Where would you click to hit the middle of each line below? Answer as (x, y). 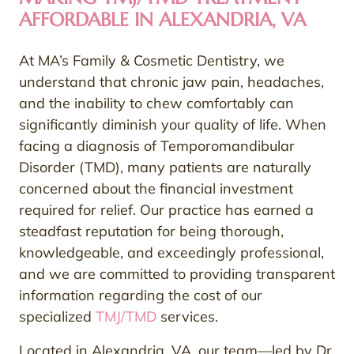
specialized (57, 316)
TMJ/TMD (126, 316)
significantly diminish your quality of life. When (173, 124)
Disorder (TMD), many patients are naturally (165, 167)
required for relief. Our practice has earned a (166, 209)
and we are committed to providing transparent (177, 273)
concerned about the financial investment (156, 188)
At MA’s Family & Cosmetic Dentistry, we (152, 60)
